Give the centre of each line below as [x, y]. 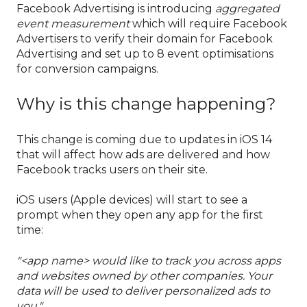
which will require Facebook [208, 24]
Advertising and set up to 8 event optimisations [145, 54]
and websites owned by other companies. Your [144, 275]
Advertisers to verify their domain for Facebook [145, 39]
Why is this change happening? [146, 104]
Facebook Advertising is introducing [116, 9]
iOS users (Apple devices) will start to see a [132, 200]
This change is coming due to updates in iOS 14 [144, 139]
